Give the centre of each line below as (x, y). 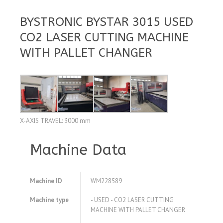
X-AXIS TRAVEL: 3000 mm (55, 121)
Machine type (49, 200)
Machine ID (46, 181)
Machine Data (78, 150)
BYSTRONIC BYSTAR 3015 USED (107, 22)
